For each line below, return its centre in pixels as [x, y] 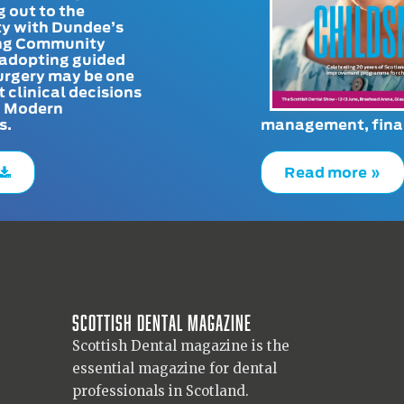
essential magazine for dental [174, 369]
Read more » [333, 172]
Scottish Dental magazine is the [180, 346]
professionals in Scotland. [160, 391]
